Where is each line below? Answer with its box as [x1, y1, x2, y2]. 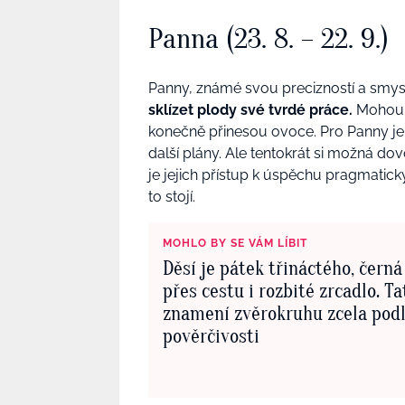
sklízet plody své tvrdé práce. [148, 101, 353, 119]
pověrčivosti [163, 325, 259, 349]
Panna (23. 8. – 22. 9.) [148, 21, 389, 55]
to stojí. [148, 188, 195, 206]
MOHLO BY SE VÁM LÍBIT [163, 237, 307, 250]
